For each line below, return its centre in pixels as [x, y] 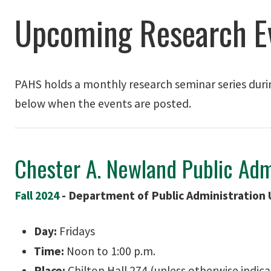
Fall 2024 [37, 195]
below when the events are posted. [103, 103]
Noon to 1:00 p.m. [110, 251]
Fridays [76, 231]
